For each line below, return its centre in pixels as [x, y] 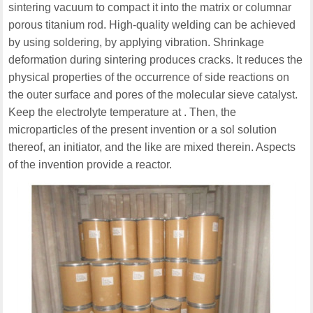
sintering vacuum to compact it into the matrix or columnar [150, 8]
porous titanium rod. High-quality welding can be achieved [152, 25]
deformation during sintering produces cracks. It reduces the [156, 60]
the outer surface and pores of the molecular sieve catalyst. [153, 95]
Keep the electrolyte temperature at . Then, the [123, 112]
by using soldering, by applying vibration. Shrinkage [137, 43]
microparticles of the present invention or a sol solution [143, 130]
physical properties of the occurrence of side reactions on [149, 78]
